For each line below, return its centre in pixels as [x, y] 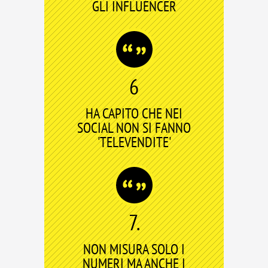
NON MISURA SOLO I [134, 249]
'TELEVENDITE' [134, 142]
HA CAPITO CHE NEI [134, 113]
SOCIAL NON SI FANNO [134, 128]
